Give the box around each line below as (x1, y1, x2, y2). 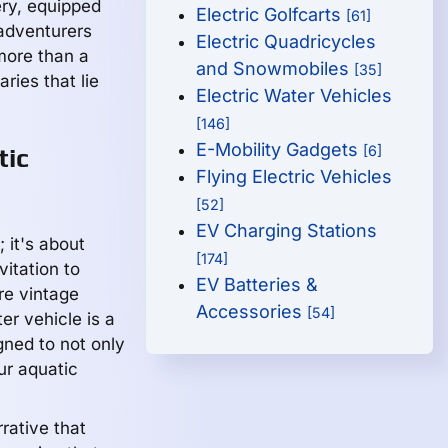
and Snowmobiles (196, 58, 355, 79)
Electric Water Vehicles (196, 85, 393, 106)
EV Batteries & (196, 274, 319, 295)
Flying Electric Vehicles (196, 166, 393, 187)
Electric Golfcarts (196, 4, 347, 25)
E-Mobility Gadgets (196, 139, 364, 160)
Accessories (196, 301, 308, 322)
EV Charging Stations (196, 220, 378, 241)
